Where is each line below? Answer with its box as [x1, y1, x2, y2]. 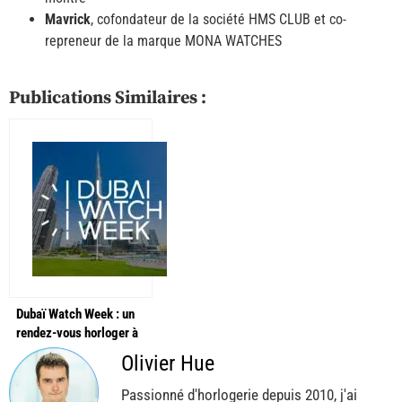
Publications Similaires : [9, 86, 206, 109]
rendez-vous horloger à [16, 324, 138, 341]
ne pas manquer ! [16, 343, 105, 360]
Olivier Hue [121, 350, 214, 376]
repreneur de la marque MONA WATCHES [45, 31, 282, 49]
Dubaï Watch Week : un [16, 305, 135, 322]
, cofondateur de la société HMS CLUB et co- [91, 10, 346, 28]
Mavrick [45, 10, 91, 28]
